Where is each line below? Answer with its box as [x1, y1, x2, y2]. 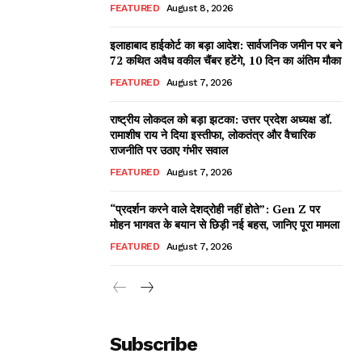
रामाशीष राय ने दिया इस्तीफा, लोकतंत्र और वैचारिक [110, 126, 315, 142]
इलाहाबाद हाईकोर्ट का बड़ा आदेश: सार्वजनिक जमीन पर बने [110, 36, 342, 53]
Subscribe [110, 332, 197, 356]
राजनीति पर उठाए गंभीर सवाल [110, 141, 228, 158]
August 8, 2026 [166, 2, 234, 14]
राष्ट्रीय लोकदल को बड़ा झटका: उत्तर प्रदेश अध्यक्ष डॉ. [110, 111, 332, 127]
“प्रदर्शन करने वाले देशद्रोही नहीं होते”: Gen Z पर [110, 200, 320, 217]
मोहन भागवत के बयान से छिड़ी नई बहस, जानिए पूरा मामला [110, 216, 339, 232]
